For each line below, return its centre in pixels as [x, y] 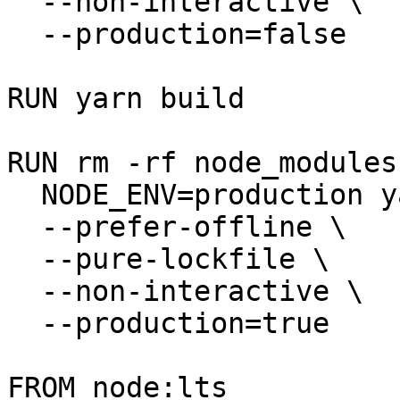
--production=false [24, 34]
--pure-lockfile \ [24, 259]
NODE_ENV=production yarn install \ [24, 195]
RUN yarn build [126, 98]
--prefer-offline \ [24, 227]
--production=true [24, 323]
